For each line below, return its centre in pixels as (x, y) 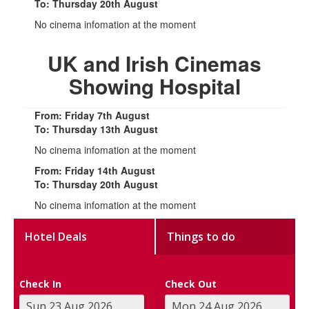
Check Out (191, 283)
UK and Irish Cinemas (154, 63)
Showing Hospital (154, 86)
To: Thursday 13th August (96, 129)
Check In (41, 283)
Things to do (201, 236)
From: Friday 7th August (92, 115)
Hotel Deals (56, 236)
